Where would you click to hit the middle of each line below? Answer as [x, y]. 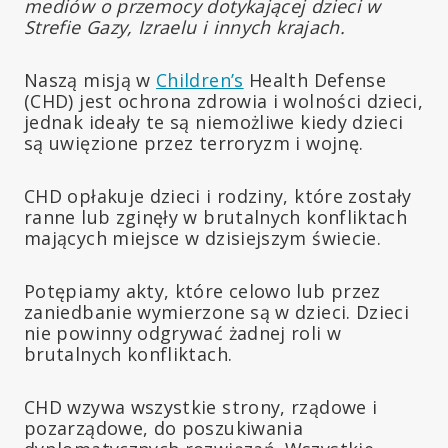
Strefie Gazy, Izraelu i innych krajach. [185, 26]
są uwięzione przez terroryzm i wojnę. [194, 142]
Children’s [200, 79]
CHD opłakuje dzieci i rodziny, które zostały [218, 195]
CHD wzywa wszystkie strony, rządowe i [201, 406]
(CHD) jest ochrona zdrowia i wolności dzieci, [224, 100]
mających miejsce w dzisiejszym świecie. [203, 237]
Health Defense [315, 79]
